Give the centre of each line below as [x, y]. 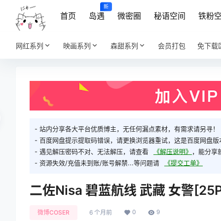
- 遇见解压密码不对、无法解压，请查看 [92, 152]
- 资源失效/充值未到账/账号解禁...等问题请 [97, 163]
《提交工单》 [184, 163]
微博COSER [54, 213]
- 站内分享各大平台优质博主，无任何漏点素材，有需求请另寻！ [127, 129]
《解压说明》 [173, 152]
